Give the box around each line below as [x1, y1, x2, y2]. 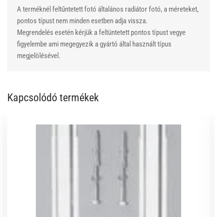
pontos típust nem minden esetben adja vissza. [17, 16, 148, 26]
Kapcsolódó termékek [7, 92, 99, 104]
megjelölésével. [17, 51, 61, 61]
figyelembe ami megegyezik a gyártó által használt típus [17, 40, 171, 49]
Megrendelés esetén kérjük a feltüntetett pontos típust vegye [17, 28, 186, 37]
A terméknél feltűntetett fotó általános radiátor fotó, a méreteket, [17, 5, 199, 14]
